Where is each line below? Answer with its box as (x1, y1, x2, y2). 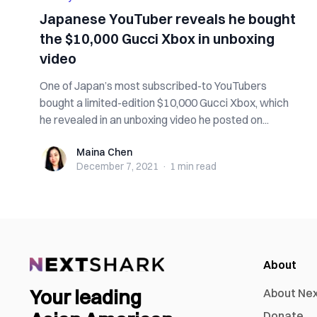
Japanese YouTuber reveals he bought (40, 10, 296, 28)
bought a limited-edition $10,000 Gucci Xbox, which (40, 96, 289, 110)
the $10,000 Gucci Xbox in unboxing (40, 30, 275, 47)
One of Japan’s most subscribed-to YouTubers (40, 79, 267, 93)
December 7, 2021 (76, 160, 158, 173)
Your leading (30, 285, 142, 310)
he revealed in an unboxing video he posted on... (40, 113, 269, 127)
